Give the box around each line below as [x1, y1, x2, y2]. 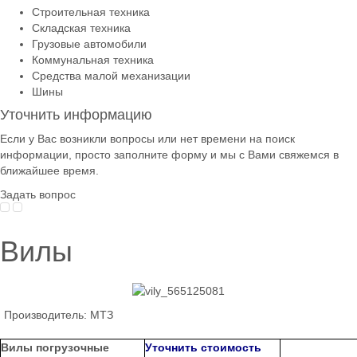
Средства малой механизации [32, 69, 190, 82]
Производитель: [4, 308, 90, 321]
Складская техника [32, 21, 131, 34]
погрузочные [33, 340, 109, 354]
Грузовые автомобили [32, 37, 147, 50]
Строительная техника [32, 5, 150, 18]
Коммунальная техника [32, 53, 154, 66]
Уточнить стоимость [145, 340, 261, 354]
